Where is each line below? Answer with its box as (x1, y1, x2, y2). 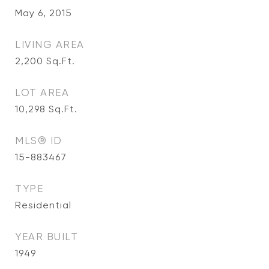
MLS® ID (15, 134, 62, 147)
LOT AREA (15, 86, 69, 98)
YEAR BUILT (15, 231, 78, 243)
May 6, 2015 (15, 7, 72, 19)
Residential (15, 199, 71, 211)
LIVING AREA (15, 38, 85, 50)
